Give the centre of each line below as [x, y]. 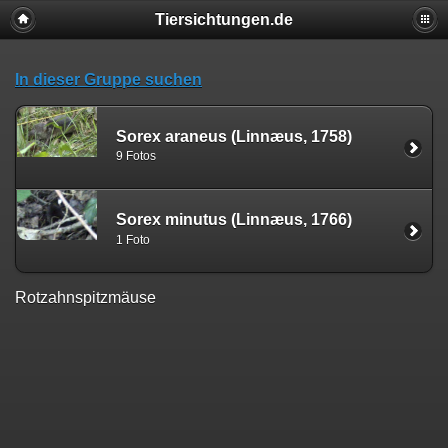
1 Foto [133, 239]
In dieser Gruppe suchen [108, 79]
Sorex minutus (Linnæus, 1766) [234, 220]
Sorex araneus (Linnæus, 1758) [234, 136]
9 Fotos [136, 156]
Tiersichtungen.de [224, 19]
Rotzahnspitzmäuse [85, 297]
